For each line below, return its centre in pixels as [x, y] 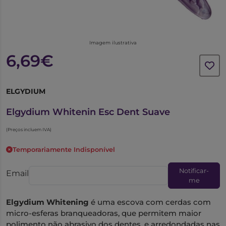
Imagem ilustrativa [113, 43]
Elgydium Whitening [48, 202]
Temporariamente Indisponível [64, 150]
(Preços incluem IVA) [29, 130]
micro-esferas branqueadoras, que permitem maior [104, 213]
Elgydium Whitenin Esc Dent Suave [88, 112]
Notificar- [194, 171]
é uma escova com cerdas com [151, 202]
